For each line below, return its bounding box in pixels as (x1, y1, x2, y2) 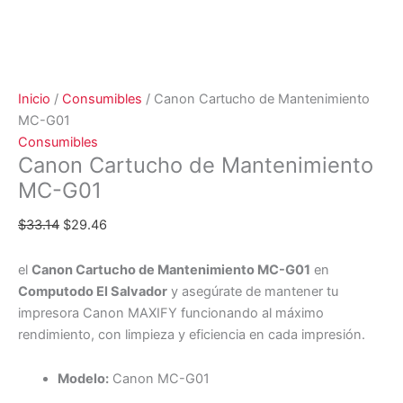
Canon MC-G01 (108, 371, 210, 388)
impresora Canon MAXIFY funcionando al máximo (18, 304, 324, 321)
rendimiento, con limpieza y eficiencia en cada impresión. (18, 326, 365, 343)
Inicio (18, 91, 50, 108)
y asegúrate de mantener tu (167, 282, 338, 300)
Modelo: (57, 371, 109, 388)
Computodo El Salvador (18, 282, 167, 300)
